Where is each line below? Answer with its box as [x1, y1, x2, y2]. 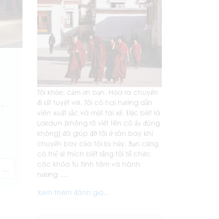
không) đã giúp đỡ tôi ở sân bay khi [37, 129, 153, 137]
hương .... [37, 170, 67, 178]
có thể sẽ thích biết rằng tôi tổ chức [37, 150, 151, 158]
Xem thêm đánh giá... [37, 188, 109, 197]
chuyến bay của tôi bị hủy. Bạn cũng [37, 139, 158, 148]
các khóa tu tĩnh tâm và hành [37, 160, 140, 168]
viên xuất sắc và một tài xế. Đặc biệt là [37, 109, 160, 117]
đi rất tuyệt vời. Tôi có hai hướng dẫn [37, 98, 153, 107]
